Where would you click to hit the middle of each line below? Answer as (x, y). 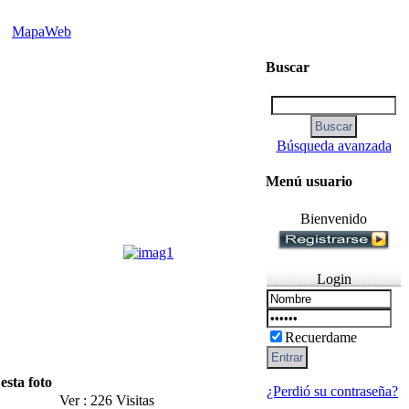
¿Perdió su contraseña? (332, 392)
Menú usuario (309, 181)
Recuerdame (321, 338)
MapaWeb (42, 31)
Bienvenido (334, 219)
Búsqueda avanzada (334, 145)
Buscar (288, 68)
